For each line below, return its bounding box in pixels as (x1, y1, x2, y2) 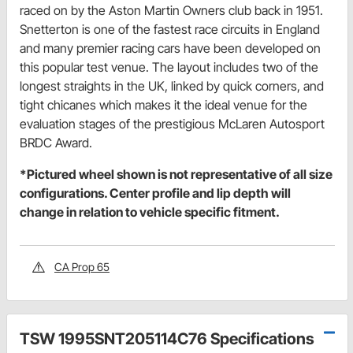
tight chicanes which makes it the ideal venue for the (20, 97, 307, 113)
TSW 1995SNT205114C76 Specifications (20, 329, 314, 349)
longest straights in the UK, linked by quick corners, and (20, 78, 324, 95)
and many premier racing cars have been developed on (20, 40, 321, 57)
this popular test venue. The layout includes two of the (20, 59, 318, 76)
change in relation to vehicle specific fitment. (20, 204, 280, 221)
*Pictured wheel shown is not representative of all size (20, 166, 333, 183)
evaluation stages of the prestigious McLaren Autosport (20, 116, 325, 132)
